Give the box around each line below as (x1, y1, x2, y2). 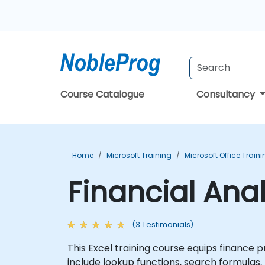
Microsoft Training (106, 150, 172, 160)
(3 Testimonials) (132, 219, 193, 230)
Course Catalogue (60, 88, 144, 101)
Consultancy (196, 88, 257, 101)
